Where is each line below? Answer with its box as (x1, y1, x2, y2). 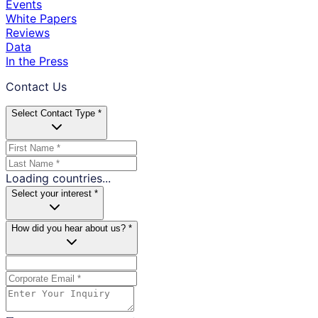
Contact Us (6, 79, 67, 94)
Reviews (6, 26, 50, 40)
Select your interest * (11, 188, 98, 199)
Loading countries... (6, 171, 111, 186)
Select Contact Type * (11, 108, 102, 119)
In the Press (6, 54, 68, 69)
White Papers (6, 11, 77, 26)
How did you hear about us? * (11, 223, 132, 234)
